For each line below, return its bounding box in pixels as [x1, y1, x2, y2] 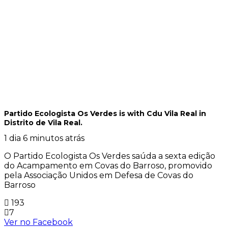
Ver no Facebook [4, 217, 73, 227]
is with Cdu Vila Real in [119, 109, 206, 119]
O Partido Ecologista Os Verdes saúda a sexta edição [4, 151, 215, 161]
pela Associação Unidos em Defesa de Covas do [4, 170, 193, 180]
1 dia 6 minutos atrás [4, 133, 84, 143]
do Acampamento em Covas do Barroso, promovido [4, 161, 212, 170]
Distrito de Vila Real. [4, 118, 82, 128]
